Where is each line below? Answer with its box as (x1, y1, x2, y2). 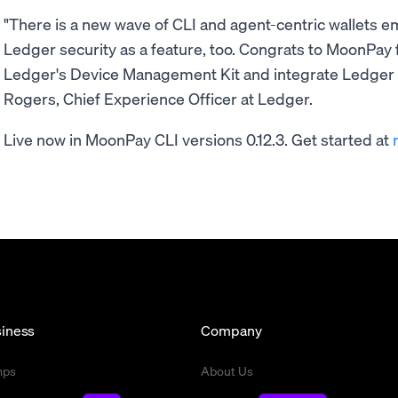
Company (201, 321, 262, 339)
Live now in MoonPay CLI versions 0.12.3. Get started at (4, 129, 389, 149)
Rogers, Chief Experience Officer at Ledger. (4, 88, 313, 108)
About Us (201, 362, 253, 378)
